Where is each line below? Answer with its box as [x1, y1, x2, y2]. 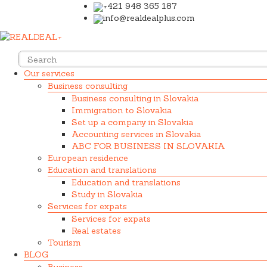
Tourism [48, 237, 81, 248]
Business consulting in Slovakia [72, 92, 198, 104]
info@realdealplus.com [103, 13, 195, 23]
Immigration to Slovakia [72, 104, 172, 116]
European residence [48, 152, 128, 163]
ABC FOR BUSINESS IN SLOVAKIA [72, 140, 225, 151]
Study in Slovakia [72, 188, 142, 200]
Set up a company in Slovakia [72, 116, 193, 128]
